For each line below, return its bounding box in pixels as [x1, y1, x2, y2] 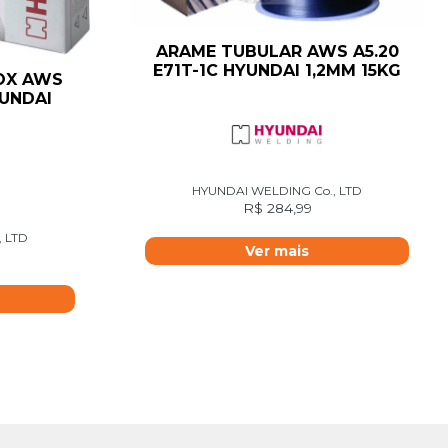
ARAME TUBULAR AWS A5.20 [155, 41, 399, 61]
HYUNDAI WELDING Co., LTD [192, 182, 362, 198]
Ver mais [245, 242, 309, 261]
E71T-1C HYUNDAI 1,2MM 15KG [153, 60, 401, 80]
